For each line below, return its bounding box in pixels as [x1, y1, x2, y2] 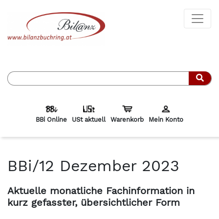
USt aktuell [72, 116, 106, 123]
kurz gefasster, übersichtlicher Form [7, 197, 180, 208]
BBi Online [36, 116, 67, 123]
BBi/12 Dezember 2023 [7, 156, 179, 175]
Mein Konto [149, 116, 183, 123]
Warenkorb [110, 116, 144, 123]
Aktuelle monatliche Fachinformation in [7, 185, 195, 197]
